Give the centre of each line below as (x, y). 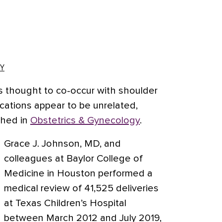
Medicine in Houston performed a (78, 173)
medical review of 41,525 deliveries (81, 188)
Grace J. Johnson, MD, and (62, 144)
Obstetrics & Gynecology (85, 120)
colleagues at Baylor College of (73, 159)
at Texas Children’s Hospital (65, 203)
